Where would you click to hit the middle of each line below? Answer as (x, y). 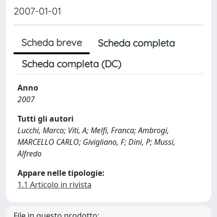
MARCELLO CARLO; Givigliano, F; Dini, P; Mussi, (96, 142)
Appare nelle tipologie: (61, 173)
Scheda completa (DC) (71, 64)
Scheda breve (52, 42)
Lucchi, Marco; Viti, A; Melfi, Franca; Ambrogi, (93, 130)
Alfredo (30, 154)
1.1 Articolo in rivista (54, 185)
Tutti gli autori (46, 119)
